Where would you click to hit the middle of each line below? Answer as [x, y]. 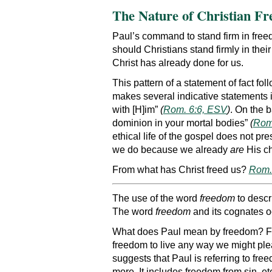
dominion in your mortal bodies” [181, 123]
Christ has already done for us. [178, 63]
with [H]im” [136, 110]
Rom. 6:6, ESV [195, 110]
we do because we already [171, 150]
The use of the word [155, 198]
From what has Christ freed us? [180, 170]
